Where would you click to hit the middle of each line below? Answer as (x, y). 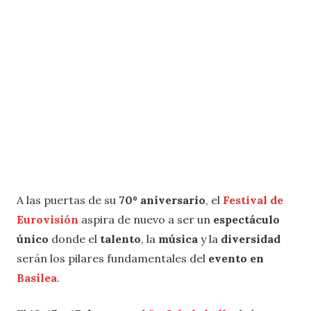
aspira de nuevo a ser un (147, 220)
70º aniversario (162, 200)
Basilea (37, 278)
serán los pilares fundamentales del (111, 259)
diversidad (251, 239)
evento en (235, 259)
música (178, 239)
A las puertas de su (68, 200)
